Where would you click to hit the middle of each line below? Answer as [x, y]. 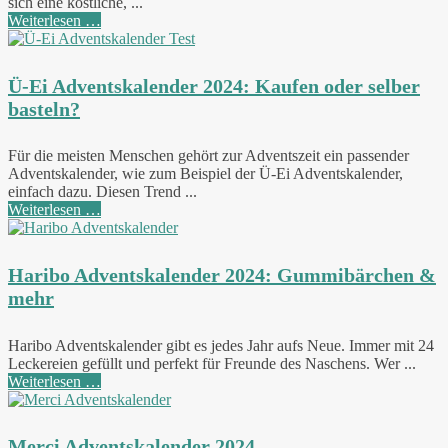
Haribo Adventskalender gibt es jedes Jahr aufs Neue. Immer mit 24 [221, 345]
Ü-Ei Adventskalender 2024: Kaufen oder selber [214, 85]
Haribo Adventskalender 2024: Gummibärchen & [222, 275]
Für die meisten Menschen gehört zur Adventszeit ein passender [208, 156]
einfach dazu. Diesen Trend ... [102, 192]
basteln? [44, 108]
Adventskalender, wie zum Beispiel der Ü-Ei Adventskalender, [205, 174]
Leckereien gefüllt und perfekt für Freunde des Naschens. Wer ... [212, 363]
